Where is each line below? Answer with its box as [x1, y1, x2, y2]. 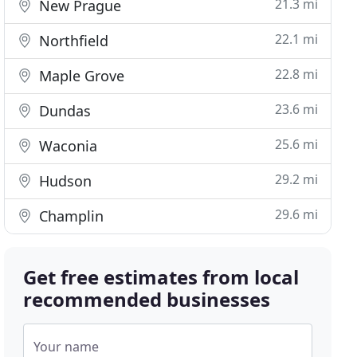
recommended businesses [23, 286, 271, 312]
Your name [33, 338, 100, 355]
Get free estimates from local [23, 264, 300, 290]
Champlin [35, 206, 104, 226]
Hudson [35, 171, 92, 190]
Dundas [35, 101, 92, 120]
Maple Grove [35, 66, 125, 85]
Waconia [35, 136, 98, 155]
